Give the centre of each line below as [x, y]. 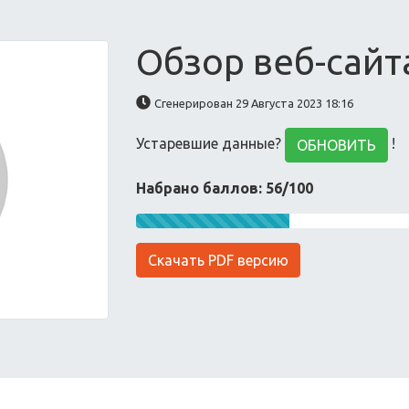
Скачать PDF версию [219, 260]
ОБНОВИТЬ [337, 145]
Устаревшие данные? [211, 144]
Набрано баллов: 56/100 [225, 188]
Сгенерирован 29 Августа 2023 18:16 [254, 103]
